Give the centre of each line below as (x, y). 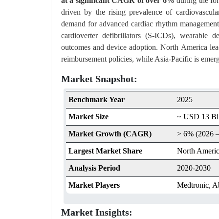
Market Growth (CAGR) (110, 134)
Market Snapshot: (99, 79)
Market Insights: (97, 212)
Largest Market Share (105, 151)
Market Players (94, 185)
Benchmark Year (97, 99)
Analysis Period (94, 168)
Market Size (88, 117)
